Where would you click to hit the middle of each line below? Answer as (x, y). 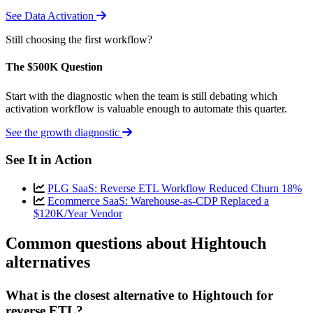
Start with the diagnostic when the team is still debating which (141, 96)
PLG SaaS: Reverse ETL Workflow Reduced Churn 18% (175, 189)
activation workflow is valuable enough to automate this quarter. (146, 108)
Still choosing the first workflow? (79, 39)
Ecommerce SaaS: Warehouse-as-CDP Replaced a (158, 201)
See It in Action (49, 159)
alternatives (48, 262)
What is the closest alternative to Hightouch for (139, 296)
